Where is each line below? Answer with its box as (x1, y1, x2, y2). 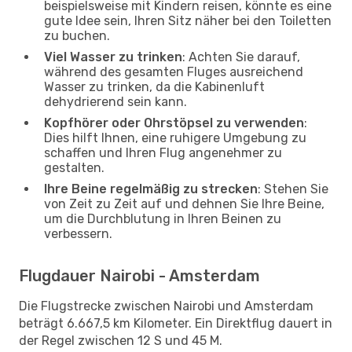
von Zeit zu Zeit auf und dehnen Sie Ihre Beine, (44, 196, 324, 211)
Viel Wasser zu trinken (44, 49, 182, 64)
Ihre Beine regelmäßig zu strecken (44, 181, 258, 196)
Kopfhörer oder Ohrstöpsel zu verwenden (44, 115, 304, 130)
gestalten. (44, 159, 104, 175)
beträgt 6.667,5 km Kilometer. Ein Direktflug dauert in (19, 315, 332, 331)
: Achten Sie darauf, (182, 49, 300, 64)
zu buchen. (44, 27, 110, 43)
